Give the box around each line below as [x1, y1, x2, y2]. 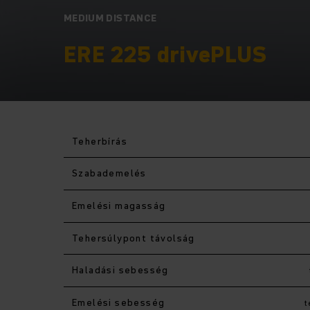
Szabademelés [72, 165, 147, 180]
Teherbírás [72, 134, 127, 148]
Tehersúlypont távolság [72, 230, 195, 245]
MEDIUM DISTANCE [64, 10, 157, 25]
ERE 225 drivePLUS [64, 38, 267, 70]
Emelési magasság [72, 198, 166, 212]
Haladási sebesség [72, 262, 169, 277]
